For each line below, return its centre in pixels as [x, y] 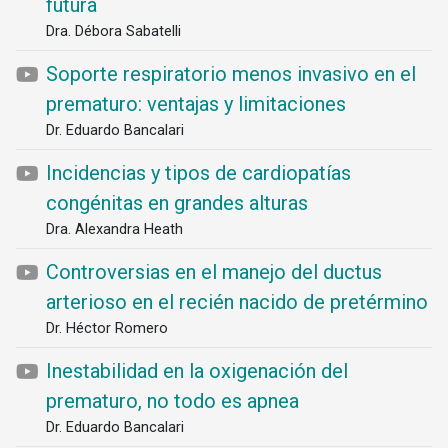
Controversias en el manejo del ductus [214, 272]
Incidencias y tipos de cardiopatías [198, 173]
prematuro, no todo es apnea [172, 401]
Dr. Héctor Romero [107, 328]
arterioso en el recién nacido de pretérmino [237, 302]
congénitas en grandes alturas [177, 203]
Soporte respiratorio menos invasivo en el [231, 74]
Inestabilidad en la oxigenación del [197, 371]
